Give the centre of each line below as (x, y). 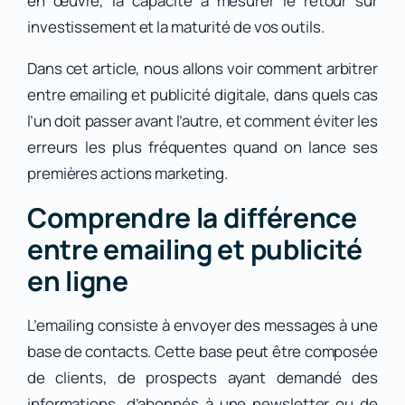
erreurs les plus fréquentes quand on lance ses (202, 147)
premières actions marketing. (128, 174)
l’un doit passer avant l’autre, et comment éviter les (202, 121)
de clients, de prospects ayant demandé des (202, 378)
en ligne (78, 281)
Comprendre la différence (192, 218)
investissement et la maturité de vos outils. (176, 27)
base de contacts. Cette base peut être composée (202, 352)
